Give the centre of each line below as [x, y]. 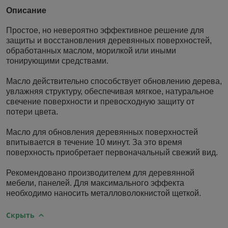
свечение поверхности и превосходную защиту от [100, 101]
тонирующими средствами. [57, 61]
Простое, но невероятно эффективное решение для [105, 30]
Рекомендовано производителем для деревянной [100, 173]
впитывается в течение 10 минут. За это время [94, 142]
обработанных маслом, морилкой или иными [91, 50]
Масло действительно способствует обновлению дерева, [114, 81]
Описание [26, 10]
